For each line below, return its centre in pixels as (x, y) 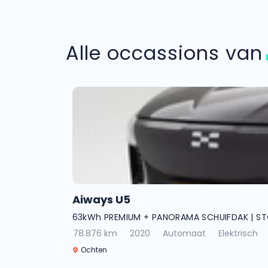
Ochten (93, 250)
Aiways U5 (101, 200)
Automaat (184, 233)
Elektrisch (238, 233)
